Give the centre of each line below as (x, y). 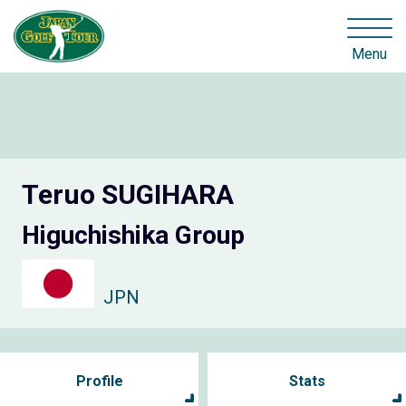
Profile (99, 381)
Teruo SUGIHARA (128, 195)
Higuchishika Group (133, 236)
